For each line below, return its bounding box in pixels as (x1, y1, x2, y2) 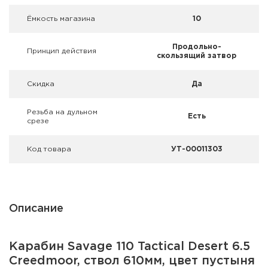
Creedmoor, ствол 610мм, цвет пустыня (9, 255, 255, 266)
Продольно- (172, 43, 221, 50)
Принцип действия (27, 47, 96, 54)
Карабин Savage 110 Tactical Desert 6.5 (9, 240, 250, 252)
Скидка (27, 80, 54, 87)
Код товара (27, 145, 71, 153)
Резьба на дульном (27, 108, 98, 115)
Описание (9, 203, 63, 214)
